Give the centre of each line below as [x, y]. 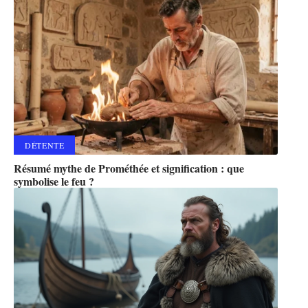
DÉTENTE [45, 145]
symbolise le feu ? [54, 181]
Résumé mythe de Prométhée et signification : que [129, 168]
